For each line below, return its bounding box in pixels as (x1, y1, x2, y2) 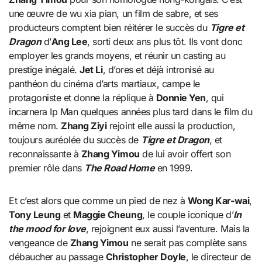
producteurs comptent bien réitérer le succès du (9, 21, 210, 33)
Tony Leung (9, 208, 61, 220)
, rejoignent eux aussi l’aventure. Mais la (85, 222, 250, 235)
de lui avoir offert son (139, 147, 231, 160)
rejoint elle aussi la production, (106, 119, 236, 132)
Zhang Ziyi (61, 119, 107, 132)
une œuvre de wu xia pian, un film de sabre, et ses (9, 7, 218, 19)
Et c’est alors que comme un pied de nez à (9, 194, 188, 206)
